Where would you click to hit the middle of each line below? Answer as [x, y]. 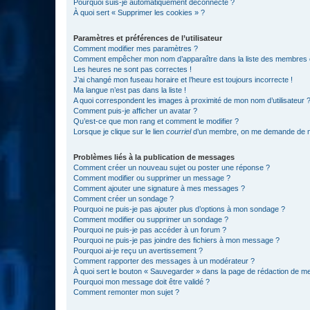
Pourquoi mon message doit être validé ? [142, 282]
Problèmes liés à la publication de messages [154, 157]
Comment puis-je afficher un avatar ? [135, 111]
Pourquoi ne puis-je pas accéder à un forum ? [150, 230]
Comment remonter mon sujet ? [126, 292]
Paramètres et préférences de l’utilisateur [148, 38]
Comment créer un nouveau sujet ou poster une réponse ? [172, 167]
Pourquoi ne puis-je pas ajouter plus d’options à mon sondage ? [179, 209]
